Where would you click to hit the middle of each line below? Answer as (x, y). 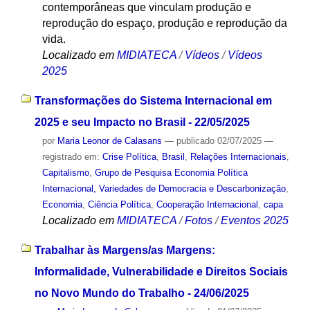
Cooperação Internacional (207, 205)
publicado (195, 141)
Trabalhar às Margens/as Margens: (125, 250)
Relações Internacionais (238, 157)
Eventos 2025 (254, 221)
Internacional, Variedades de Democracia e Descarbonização (164, 189)
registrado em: (72, 157)
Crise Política (129, 157)
